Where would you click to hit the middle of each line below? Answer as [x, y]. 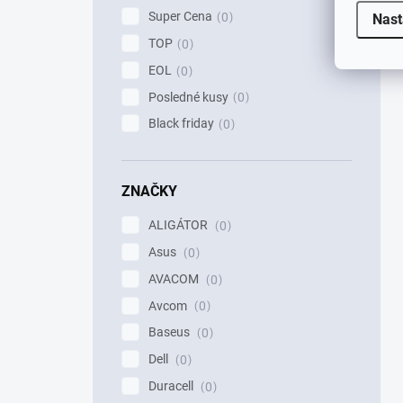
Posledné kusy [188, 97]
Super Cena [180, 17]
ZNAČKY [149, 192]
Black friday [181, 124]
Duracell [172, 386]
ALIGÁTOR [179, 225]
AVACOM [175, 278]
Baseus [170, 332]
